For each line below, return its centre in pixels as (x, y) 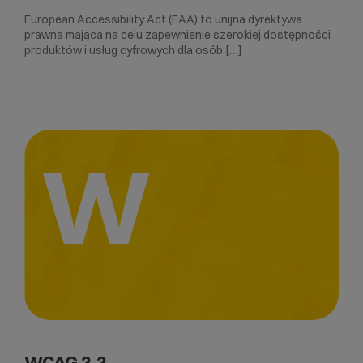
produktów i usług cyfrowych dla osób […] (133, 50)
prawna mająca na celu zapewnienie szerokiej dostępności (177, 34)
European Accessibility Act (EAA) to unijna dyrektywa (163, 19)
